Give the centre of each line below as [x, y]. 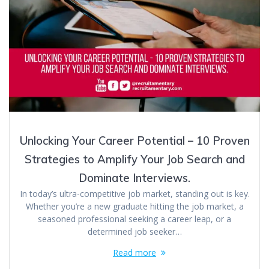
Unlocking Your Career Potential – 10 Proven [134, 141]
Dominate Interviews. [134, 178]
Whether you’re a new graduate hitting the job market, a [134, 207]
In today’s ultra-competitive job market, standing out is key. [134, 194]
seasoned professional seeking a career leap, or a [134, 219]
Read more [134, 253]
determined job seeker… [134, 232]
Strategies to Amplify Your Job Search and [134, 160]
